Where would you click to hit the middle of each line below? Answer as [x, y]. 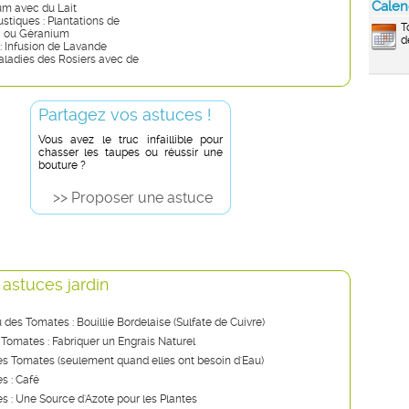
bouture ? [62, 165]
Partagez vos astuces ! [125, 115]
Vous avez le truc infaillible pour [131, 140]
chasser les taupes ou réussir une [131, 152]
